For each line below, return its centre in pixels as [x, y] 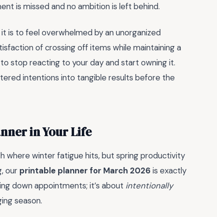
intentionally [149, 186]
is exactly [169, 171]
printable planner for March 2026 [85, 171]
